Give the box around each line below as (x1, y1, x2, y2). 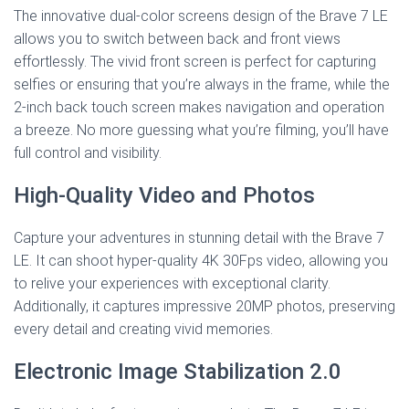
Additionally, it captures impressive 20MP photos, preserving (14, 298, 395, 316)
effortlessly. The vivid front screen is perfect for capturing (14, 53, 376, 71)
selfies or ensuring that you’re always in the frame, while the (14, 76, 390, 94)
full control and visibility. (14, 144, 162, 163)
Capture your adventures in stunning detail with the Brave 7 (14, 229, 384, 247)
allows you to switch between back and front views (14, 30, 341, 48)
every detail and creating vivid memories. (14, 320, 273, 339)
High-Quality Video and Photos (14, 183, 315, 209)
